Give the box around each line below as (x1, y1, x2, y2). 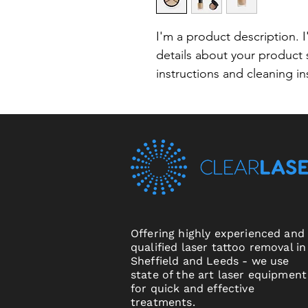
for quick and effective (131, 282, 254, 296)
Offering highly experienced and (131, 227, 305, 241)
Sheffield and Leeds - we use (131, 254, 289, 268)
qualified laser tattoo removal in (131, 241, 307, 254)
